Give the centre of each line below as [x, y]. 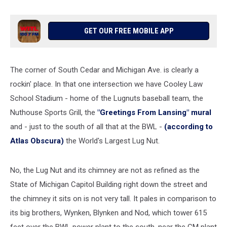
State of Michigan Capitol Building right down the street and [109, 184]
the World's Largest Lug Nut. [112, 141]
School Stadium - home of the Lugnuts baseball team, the [107, 98]
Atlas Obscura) [37, 141]
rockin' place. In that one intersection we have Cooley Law [106, 84]
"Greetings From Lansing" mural [154, 112]
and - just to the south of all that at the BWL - [87, 127]
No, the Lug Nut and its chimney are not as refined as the [105, 170]
